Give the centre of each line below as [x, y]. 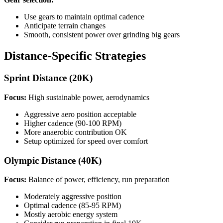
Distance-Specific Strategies [75, 56]
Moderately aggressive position [73, 197]
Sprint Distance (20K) [48, 78]
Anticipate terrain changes [65, 26]
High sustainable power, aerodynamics [88, 97]
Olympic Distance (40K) [53, 160]
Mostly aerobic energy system [71, 215]
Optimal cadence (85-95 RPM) [72, 206]
